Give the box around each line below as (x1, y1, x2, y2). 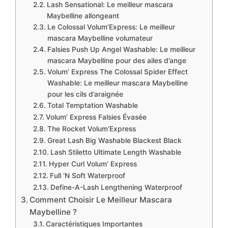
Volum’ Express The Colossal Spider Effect (47, 68, 188, 76)
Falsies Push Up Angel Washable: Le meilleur (47, 45, 195, 54)
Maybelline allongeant (46, 12, 119, 20)
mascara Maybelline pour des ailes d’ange (47, 56, 186, 65)
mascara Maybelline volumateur (47, 34, 153, 43)
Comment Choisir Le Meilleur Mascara (30, 195, 173, 205)
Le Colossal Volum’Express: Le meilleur (47, 23, 175, 32)
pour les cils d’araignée (47, 90, 123, 99)
